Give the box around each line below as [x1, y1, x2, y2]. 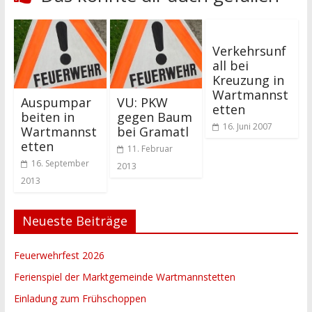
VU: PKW [116, 94, 168, 111]
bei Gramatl [116, 123, 189, 141]
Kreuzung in [212, 71, 285, 88]
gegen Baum [116, 109, 192, 126]
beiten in [20, 109, 75, 126]
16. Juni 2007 [223, 120, 273, 132]
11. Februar [127, 143, 173, 155]
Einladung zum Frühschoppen [13, 292, 146, 306]
